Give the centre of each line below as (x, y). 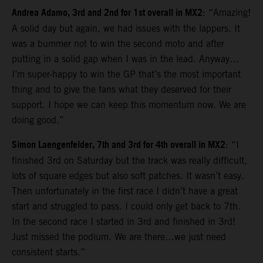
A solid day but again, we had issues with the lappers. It (126, 29)
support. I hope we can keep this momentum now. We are (129, 105)
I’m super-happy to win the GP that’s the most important (126, 75)
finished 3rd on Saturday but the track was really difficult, (129, 161)
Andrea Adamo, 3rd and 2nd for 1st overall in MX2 (107, 14)
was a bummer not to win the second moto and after (118, 44)
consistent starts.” (48, 252)
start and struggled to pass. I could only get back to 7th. (126, 207)
